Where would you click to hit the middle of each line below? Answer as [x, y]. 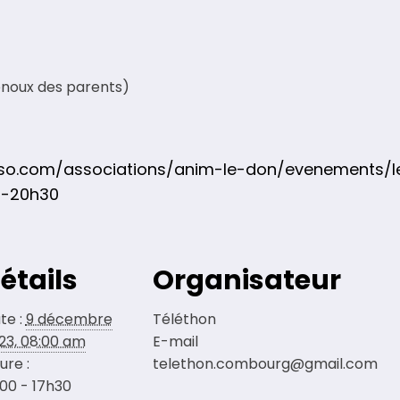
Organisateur [246, 281]
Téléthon [184, 320]
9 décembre [69, 320]
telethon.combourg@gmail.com [265, 364]
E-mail [175, 342]
